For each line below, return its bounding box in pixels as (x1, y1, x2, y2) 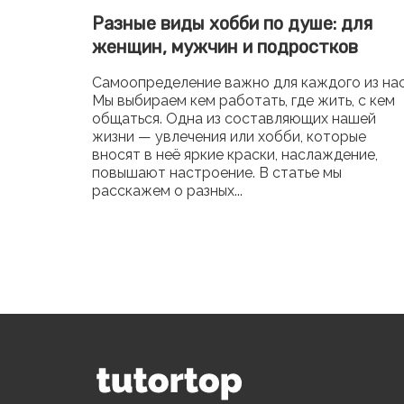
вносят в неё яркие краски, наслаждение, (92, 146, 378, 163)
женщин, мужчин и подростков (92, 36, 358, 58)
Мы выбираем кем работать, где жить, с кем (92, 92, 395, 109)
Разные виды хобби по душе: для (92, 13, 372, 34)
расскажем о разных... (92, 182, 243, 199)
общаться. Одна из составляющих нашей (92, 110, 376, 127)
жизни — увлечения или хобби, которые (92, 128, 366, 145)
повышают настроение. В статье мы (92, 164, 342, 181)
